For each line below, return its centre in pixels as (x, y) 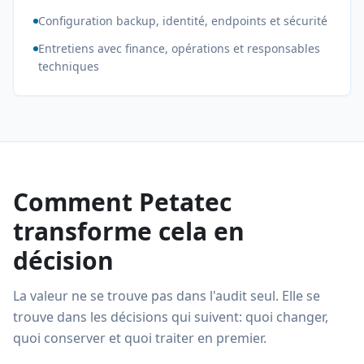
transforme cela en (129, 231)
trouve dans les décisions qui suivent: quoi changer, (171, 317)
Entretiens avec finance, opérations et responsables (179, 48)
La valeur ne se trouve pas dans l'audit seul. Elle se (167, 296)
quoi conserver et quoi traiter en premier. (140, 338)
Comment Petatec (122, 202)
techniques (69, 66)
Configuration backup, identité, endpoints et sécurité (183, 21)
